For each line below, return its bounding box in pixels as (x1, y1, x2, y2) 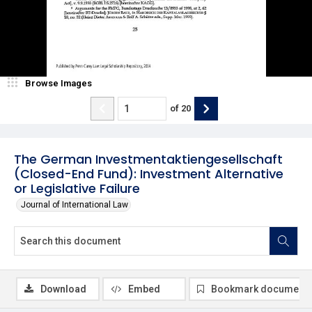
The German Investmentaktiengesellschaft (14, 150, 283, 168)
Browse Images (25, 77, 92, 88)
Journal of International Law (21, 199, 128, 210)
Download (40, 283, 86, 295)
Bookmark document (211, 283, 307, 295)
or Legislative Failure (14, 179, 140, 197)
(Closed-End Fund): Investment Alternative (14, 164, 283, 182)
